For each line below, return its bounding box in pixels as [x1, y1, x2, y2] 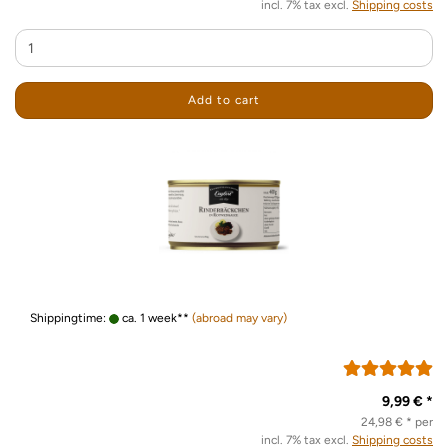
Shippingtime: [30, 311, 109, 325]
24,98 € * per [361, 415, 433, 429]
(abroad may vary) [192, 311, 287, 325]
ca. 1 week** [119, 311, 189, 325]
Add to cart [188, 93, 260, 107]
